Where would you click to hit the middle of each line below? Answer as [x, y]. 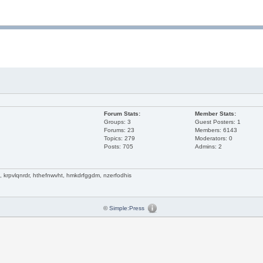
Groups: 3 [117, 122]
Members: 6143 [216, 130]
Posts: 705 [118, 146]
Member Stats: [216, 114]
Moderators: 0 [214, 138]
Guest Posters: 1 [218, 122]
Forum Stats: [122, 114]
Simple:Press [127, 208]
